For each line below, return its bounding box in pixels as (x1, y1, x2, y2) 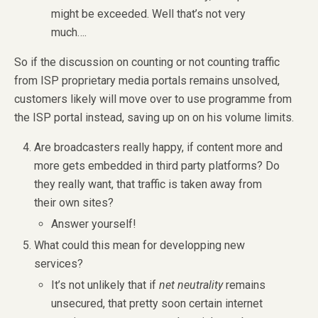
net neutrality (159, 278, 224, 292)
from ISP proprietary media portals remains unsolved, (14, 74, 280, 88)
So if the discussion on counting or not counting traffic (14, 55, 280, 70)
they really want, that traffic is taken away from (34, 177, 263, 192)
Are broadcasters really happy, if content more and (34, 141, 283, 155)
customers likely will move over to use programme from (14, 92, 292, 106)
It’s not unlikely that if (51, 278, 160, 292)
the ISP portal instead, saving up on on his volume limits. (14, 111, 294, 125)
